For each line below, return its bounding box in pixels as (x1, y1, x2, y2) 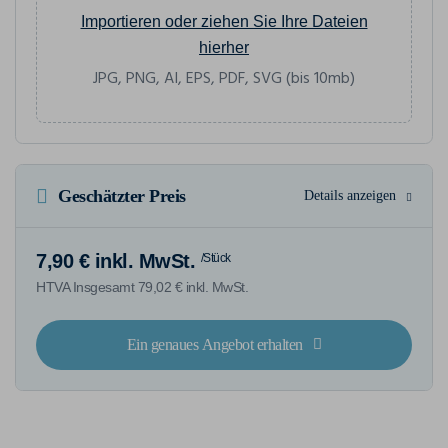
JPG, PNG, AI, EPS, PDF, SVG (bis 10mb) (93, 65, 355, 92)
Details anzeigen (304, 187, 396, 203)
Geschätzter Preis (58, 185, 186, 206)
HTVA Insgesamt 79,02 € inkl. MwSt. (36, 278, 248, 295)
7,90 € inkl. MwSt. (36, 249, 195, 272)
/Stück (200, 250, 231, 265)
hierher (199, 38, 249, 56)
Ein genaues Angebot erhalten (126, 335, 303, 353)
